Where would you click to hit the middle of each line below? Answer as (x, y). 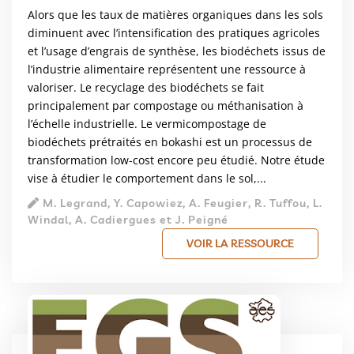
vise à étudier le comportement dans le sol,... (147, 179)
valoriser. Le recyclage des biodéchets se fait (146, 88)
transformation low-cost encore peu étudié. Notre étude (176, 160)
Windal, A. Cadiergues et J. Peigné (128, 220)
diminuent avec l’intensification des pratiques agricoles (174, 33)
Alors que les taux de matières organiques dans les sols (175, 15)
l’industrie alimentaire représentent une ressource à (167, 70)
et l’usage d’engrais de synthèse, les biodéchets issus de (177, 51)
